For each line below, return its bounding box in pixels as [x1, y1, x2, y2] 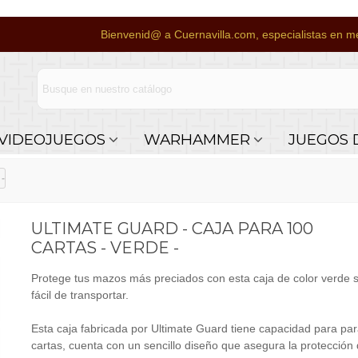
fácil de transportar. [30, 288, 129, 301]
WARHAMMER [143, 130, 250, 149]
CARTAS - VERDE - [30, 238, 179, 257]
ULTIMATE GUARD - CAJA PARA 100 [30, 219, 313, 238]
